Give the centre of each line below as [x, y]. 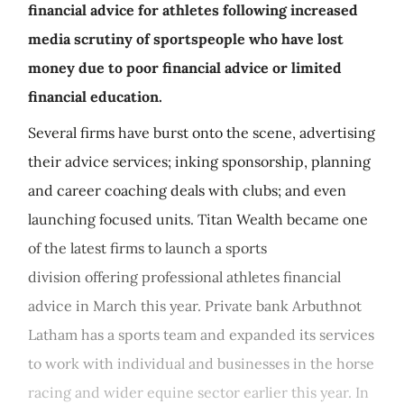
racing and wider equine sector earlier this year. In [198, 392]
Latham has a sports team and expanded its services [201, 335]
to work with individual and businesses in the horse [201, 363]
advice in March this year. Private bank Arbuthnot [195, 306]
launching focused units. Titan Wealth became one [198, 219]
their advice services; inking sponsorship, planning [199, 161]
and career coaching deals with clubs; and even [187, 190]
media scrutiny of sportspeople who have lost [186, 39]
